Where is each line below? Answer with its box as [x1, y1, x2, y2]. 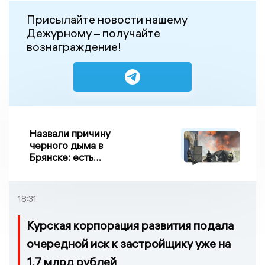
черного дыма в [30, 138, 103, 151]
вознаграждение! [27, 38, 121, 54]
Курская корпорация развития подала [27, 217, 234, 232]
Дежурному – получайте [27, 25, 160, 40]
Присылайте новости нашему [27, 11, 188, 27]
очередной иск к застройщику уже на [27, 235, 231, 251]
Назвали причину [30, 127, 111, 140]
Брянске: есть [30, 150, 93, 163]
